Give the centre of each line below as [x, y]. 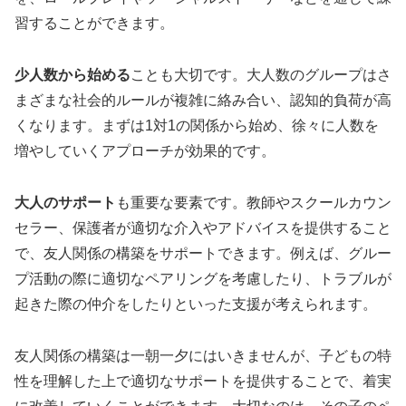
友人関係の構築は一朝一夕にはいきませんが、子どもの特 [203, 355]
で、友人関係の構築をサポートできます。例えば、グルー [203, 253]
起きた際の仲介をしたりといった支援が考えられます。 [196, 304]
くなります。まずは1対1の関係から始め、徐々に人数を [197, 126]
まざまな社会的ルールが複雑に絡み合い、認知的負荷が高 [203, 100]
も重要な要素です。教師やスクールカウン [254, 202]
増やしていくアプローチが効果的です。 [145, 151]
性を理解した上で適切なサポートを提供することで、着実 [203, 381]
